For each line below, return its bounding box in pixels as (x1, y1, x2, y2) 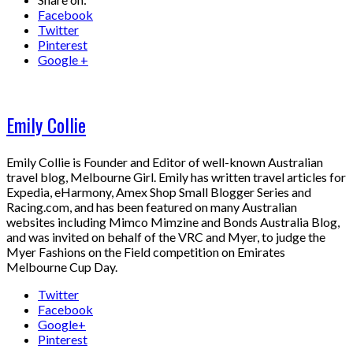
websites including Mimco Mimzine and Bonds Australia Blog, (6, 214, 340, 230)
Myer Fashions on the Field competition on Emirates (6, 244, 285, 260)
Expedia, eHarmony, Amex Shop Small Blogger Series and (6, 184, 311, 200)
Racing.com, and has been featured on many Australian (6, 199, 297, 215)
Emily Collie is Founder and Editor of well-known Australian (6, 154, 323, 170)
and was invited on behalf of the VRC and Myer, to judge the (6, 229, 325, 245)
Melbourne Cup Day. (6, 259, 117, 275)
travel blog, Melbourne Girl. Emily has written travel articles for (6, 169, 346, 185)
